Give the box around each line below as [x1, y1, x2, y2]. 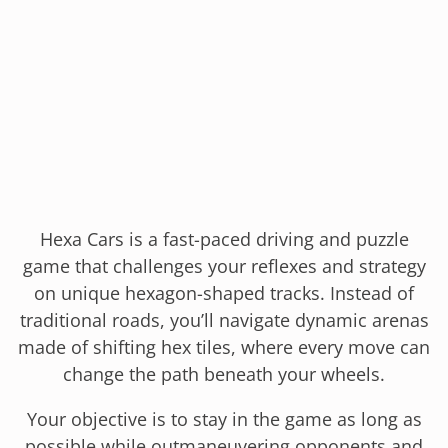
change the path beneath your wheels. [63, 361, 385, 386]
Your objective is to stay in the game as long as [26, 406, 422, 431]
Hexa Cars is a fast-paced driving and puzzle [39, 226, 409, 251]
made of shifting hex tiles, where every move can [18, 334, 430, 359]
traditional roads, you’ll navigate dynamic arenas [19, 307, 429, 332]
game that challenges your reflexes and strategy [22, 253, 426, 278]
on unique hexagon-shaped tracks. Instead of [34, 280, 414, 305]
